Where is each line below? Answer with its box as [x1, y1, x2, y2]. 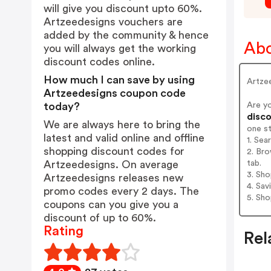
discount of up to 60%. [44, 212, 156, 223]
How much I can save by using [44, 74, 195, 85]
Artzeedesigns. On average [44, 159, 178, 170]
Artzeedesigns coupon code [44, 88, 186, 99]
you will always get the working [44, 43, 196, 54]
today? [44, 101, 80, 112]
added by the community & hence [44, 30, 209, 41]
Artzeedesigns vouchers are [44, 16, 183, 27]
